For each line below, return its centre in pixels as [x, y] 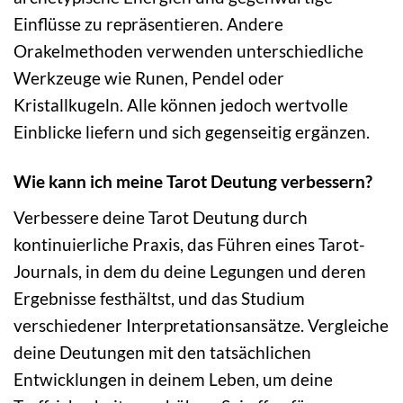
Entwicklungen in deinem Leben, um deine [173, 379]
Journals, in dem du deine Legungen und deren [190, 271]
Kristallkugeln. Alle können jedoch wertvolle [181, 105]
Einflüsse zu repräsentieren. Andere [148, 24]
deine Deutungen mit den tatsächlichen [162, 352]
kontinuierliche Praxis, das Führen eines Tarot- [189, 244]
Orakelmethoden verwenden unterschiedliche [188, 51]
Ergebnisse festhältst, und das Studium [159, 298]
